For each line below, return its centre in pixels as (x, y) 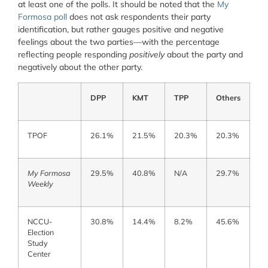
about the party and (204, 55)
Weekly (40, 183)
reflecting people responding (74, 55)
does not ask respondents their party (139, 17)
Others (228, 97)
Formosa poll (42, 17)
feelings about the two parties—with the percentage (119, 42)
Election (41, 232)
